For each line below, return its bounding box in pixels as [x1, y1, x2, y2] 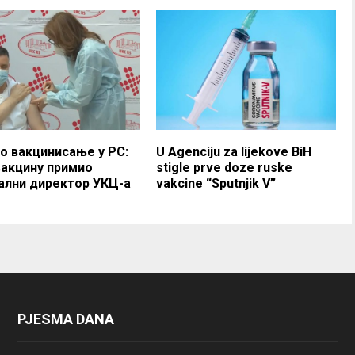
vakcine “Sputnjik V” [156, 175, 277, 191]
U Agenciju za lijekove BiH [156, 143, 312, 159]
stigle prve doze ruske [156, 159, 293, 175]
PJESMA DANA [17, 310, 114, 327]
